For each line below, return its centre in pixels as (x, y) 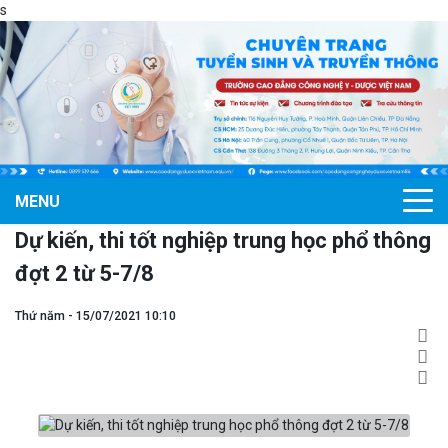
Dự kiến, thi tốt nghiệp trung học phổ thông (223, 240)
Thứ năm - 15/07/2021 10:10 (95, 315)
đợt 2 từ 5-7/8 (84, 273)
